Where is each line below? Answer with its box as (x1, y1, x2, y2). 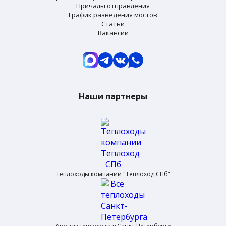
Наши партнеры (79, 90, 147, 102)
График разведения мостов (69, 10, 157, 19)
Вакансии (97, 28, 129, 37)
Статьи (101, 19, 125, 28)
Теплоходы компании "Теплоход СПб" (55, 169, 171, 178)
